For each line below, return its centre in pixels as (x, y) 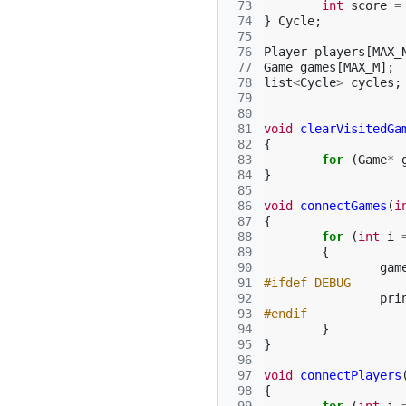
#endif (285, 314)
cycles (372, 82)
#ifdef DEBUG (307, 283)
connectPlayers (351, 375)
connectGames (343, 206)
